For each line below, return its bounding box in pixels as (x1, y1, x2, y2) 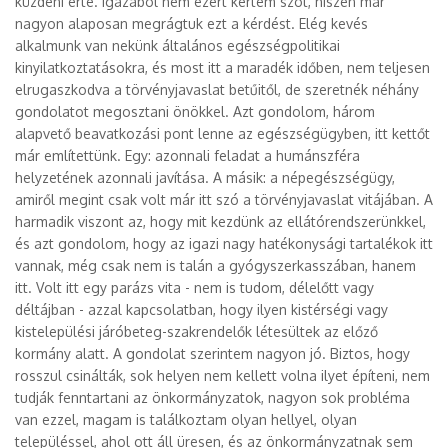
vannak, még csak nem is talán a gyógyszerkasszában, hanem (15, 257, 416, 274)
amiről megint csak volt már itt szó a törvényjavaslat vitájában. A (15, 191, 433, 208)
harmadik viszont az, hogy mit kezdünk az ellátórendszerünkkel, (15, 213, 426, 230)
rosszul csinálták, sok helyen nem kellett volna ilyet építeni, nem (15, 367, 430, 384)
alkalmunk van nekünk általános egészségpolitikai (15, 37, 340, 54)
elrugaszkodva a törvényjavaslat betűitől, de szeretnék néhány (15, 81, 419, 98)
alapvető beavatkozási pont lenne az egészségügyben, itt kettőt (15, 125, 430, 142)
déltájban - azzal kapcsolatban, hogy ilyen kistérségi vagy (15, 301, 388, 318)
